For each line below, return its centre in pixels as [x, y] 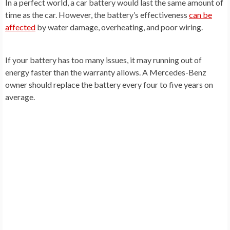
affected [20, 27]
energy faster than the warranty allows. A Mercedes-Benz [106, 72]
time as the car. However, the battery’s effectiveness [97, 14]
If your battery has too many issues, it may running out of [103, 60]
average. [20, 97]
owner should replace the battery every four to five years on [109, 84]
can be [200, 14]
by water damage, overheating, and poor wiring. [119, 27]
